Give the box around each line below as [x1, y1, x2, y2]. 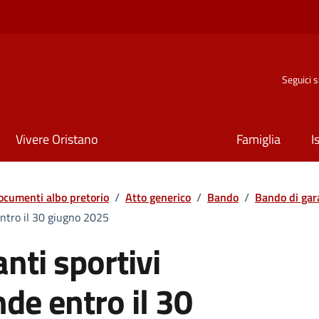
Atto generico [125, 188, 191, 206]
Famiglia [236, 130, 281, 150]
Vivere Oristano [15, 130, 98, 150]
